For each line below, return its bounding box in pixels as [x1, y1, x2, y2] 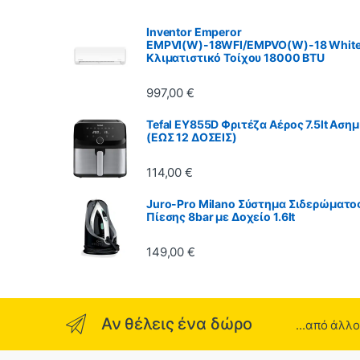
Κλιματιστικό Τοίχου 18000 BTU [146, 50, 325, 64]
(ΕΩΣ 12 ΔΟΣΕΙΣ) [146, 129, 237, 144]
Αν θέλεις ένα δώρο [100, 313, 253, 333]
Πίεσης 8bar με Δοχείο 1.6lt [146, 209, 296, 223]
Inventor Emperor [146, 24, 242, 39]
